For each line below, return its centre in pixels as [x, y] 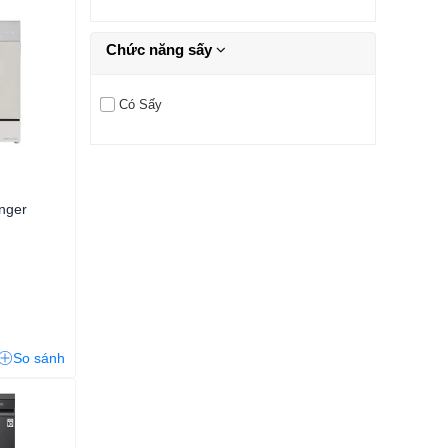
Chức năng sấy [161, 49]
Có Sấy [140, 104]
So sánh [39, 357]
